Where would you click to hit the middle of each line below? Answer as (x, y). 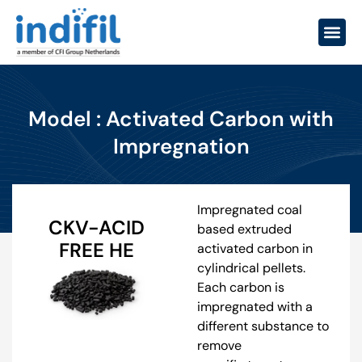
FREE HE (97, 250)
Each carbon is (241, 287)
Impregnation (181, 146)
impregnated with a (255, 306)
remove (219, 345)
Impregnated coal (250, 209)
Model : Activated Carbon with (181, 118)
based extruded (244, 229)
